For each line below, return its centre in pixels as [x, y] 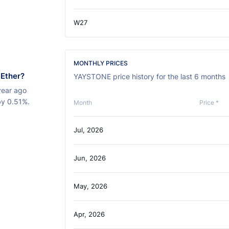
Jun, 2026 [89, 158]
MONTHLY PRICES [100, 63]
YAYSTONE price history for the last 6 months [149, 77]
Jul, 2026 [88, 130]
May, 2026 [90, 186]
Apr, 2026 [89, 214]
